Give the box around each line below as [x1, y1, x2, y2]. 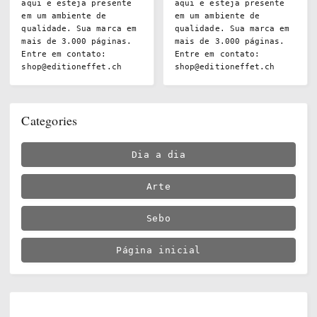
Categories [21, 112, 78, 129]
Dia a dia [131, 149, 186, 161]
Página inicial [116, 245, 201, 256]
